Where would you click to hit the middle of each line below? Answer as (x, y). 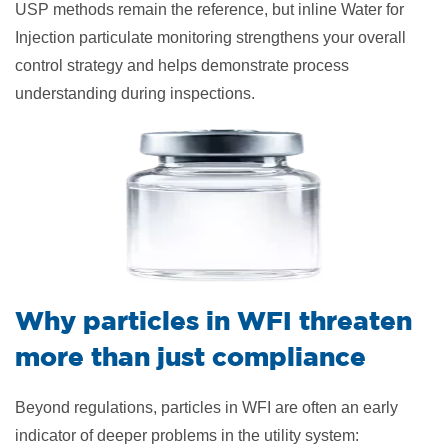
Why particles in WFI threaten (213, 320)
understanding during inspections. (135, 93)
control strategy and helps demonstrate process (182, 65)
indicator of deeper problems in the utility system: (187, 435)
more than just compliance (190, 356)
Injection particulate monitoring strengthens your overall (210, 37)
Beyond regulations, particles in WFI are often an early (206, 407)
